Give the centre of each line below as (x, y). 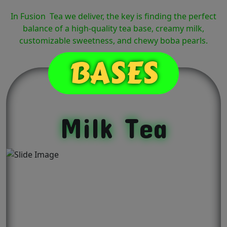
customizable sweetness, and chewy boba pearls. (113, 41)
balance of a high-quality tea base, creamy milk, (113, 29)
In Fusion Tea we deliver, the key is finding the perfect (113, 16)
